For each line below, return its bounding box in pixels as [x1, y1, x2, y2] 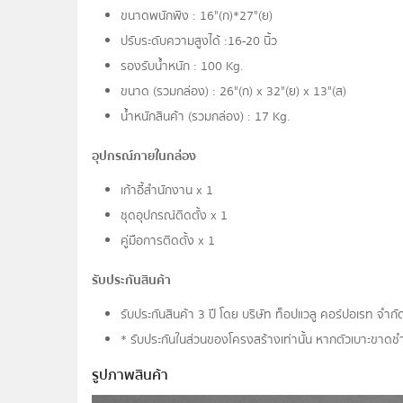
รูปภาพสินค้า [92, 363, 169, 387]
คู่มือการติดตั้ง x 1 [121, 230, 216, 251]
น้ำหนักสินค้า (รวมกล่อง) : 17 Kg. [121, 106, 291, 127]
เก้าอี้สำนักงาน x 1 [121, 180, 214, 201]
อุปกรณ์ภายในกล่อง [92, 146, 197, 166]
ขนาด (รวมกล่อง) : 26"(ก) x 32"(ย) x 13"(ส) [121, 81, 347, 102]
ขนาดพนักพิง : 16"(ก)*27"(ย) [121, 5, 273, 26]
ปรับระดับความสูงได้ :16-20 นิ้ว [121, 31, 278, 51]
